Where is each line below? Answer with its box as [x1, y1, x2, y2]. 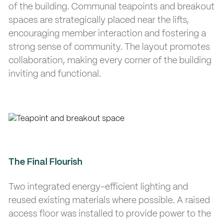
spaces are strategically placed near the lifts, [8, 15, 189, 25]
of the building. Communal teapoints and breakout [8, 2, 215, 11]
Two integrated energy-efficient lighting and [8, 182, 188, 192]
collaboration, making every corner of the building [8, 56, 212, 65]
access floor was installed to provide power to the [8, 209, 211, 219]
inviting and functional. [8, 69, 101, 79]
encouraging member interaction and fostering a [8, 29, 206, 38]
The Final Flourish [8, 157, 83, 167]
